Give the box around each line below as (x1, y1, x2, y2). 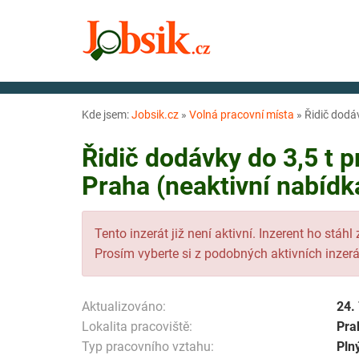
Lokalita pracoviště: (82, 318, 192, 334)
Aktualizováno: (82, 298, 166, 314)
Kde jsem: (82, 108, 131, 121)
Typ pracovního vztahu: (82, 338, 214, 354)
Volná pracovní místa (189, 108, 294, 121)
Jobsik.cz (131, 108, 179, 121)
